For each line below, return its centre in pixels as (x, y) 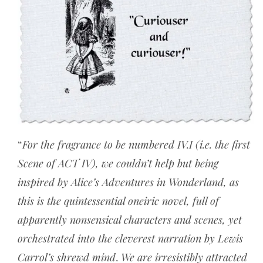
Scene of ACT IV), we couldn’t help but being (118, 163)
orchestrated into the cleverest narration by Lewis (130, 238)
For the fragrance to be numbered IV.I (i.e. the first (136, 144)
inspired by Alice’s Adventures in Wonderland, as (128, 182)
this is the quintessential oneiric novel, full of (118, 201)
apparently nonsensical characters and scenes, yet (130, 220)
